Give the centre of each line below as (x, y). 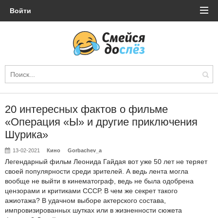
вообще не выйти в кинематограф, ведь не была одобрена (99, 181)
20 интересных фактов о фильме (86, 109)
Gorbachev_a (84, 150)
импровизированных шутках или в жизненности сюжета (93, 210)
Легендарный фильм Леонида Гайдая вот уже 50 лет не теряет (106, 162)
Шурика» (27, 135)
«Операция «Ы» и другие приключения (101, 122)
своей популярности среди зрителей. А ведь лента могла (97, 171)
